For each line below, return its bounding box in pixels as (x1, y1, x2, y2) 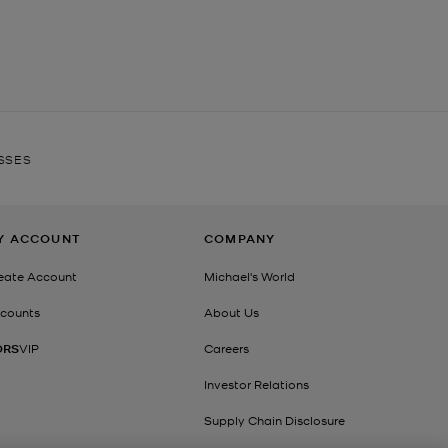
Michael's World (204, 268, 295, 285)
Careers (204, 340, 249, 357)
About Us (204, 304, 259, 321)
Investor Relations (204, 376, 309, 393)
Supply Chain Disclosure (204, 412, 345, 429)
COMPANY (204, 230, 276, 248)
